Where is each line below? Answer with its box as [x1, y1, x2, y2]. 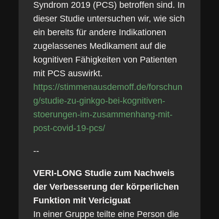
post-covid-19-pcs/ [33, 123, 105, 133]
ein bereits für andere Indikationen [33, 27, 166, 37]
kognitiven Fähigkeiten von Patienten [33, 55, 177, 65]
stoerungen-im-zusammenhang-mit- [33, 109, 173, 119]
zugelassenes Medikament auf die [33, 41, 166, 51]
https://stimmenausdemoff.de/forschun [33, 82, 182, 92]
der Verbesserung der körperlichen [33, 182, 179, 192]
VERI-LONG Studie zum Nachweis [33, 168, 175, 178]
